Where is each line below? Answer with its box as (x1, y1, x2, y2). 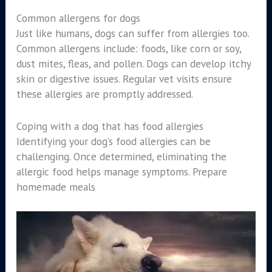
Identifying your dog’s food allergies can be (16, 134, 211, 149)
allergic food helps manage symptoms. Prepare (16, 165, 227, 179)
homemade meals (16, 180, 95, 194)
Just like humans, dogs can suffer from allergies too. (16, 26, 249, 41)
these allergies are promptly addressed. (16, 87, 193, 101)
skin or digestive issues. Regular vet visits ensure (16, 72, 232, 86)
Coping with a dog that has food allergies (16, 119, 203, 134)
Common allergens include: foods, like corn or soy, (16, 41, 241, 56)
